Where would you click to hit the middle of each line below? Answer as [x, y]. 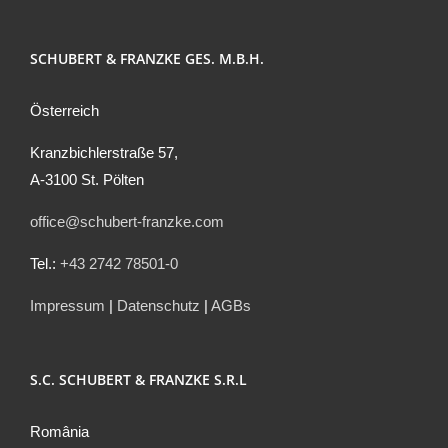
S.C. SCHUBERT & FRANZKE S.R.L [138, 379]
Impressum [67, 305]
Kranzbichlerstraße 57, [104, 152]
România [59, 431]
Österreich [64, 110]
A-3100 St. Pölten [87, 179]
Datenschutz [158, 305]
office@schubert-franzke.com [127, 221]
